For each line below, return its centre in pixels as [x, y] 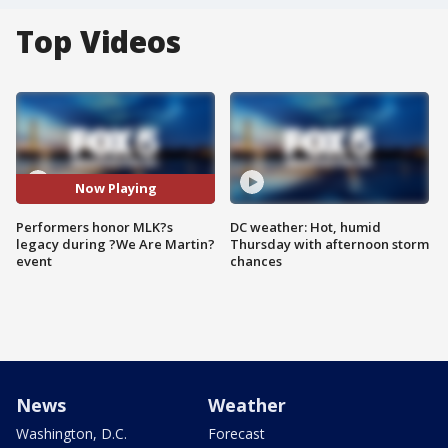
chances [256, 260]
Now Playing [115, 188]
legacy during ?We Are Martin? [115, 243]
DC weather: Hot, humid [305, 226]
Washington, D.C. [71, 433]
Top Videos [98, 41]
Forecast [236, 433]
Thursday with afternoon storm [329, 243]
